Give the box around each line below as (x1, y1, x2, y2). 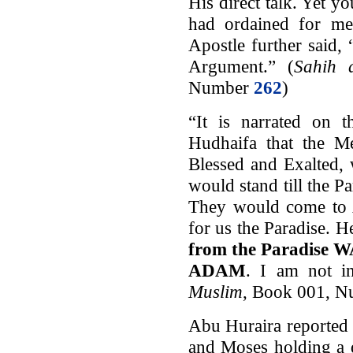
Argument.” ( (188, 55, 295, 76)
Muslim (188, 281, 243, 302)
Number (188, 76, 254, 98)
